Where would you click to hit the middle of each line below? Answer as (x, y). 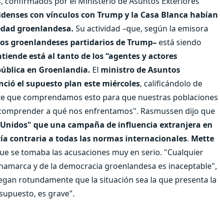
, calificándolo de (171, 83)
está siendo (179, 42)
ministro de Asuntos (139, 69)
